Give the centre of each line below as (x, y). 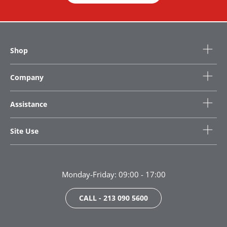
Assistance (29, 104)
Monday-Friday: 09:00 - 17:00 (113, 174)
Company (27, 77)
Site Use (24, 131)
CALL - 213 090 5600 (113, 198)
